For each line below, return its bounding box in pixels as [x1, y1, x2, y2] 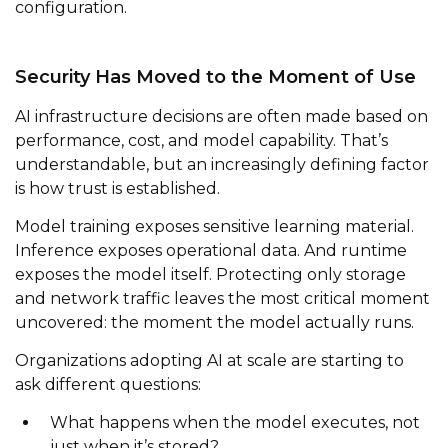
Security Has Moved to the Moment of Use [15, 65, 416, 88]
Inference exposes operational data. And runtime [15, 240, 407, 260]
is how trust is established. [15, 178, 220, 198]
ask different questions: [15, 374, 201, 394]
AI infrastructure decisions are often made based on [15, 106, 428, 126]
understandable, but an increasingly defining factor [15, 154, 429, 174]
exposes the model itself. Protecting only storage [15, 264, 406, 284]
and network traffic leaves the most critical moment [15, 288, 430, 308]
